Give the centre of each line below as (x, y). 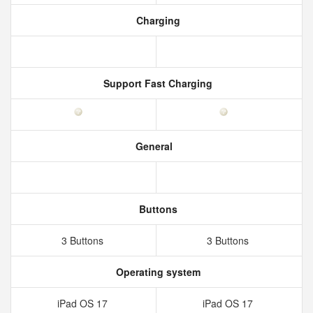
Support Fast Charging (156, 83)
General (152, 146)
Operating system (156, 272)
